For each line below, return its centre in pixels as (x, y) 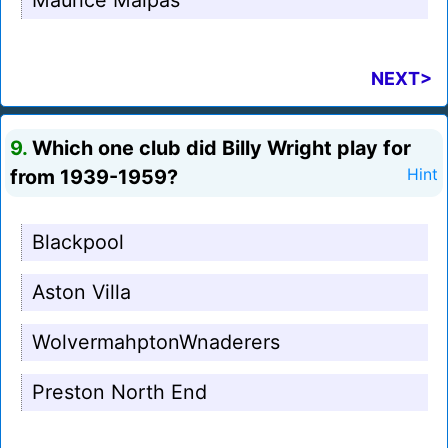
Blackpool (78, 242)
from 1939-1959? (94, 177)
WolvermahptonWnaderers (156, 342)
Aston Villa (81, 292)
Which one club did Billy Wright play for (219, 148)
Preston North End (119, 392)
